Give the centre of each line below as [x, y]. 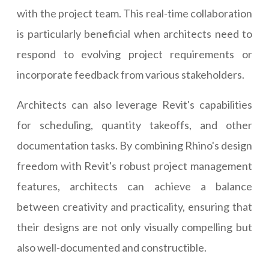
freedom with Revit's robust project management [134, 166]
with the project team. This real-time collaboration [134, 14]
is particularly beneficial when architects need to [134, 34]
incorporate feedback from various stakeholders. [131, 75]
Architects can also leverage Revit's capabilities [134, 105]
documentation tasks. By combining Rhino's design [134, 146]
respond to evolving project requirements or [134, 54]
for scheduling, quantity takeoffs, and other [134, 125]
